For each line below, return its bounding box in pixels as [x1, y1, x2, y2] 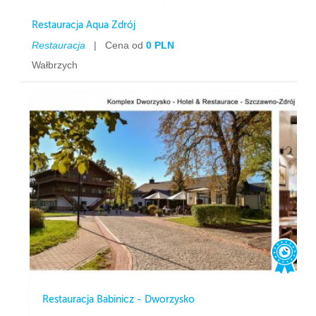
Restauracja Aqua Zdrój [32, 19, 136, 30]
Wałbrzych [32, 59, 78, 71]
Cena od [102, 39, 147, 51]
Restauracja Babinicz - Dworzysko [42, 293, 195, 305]
